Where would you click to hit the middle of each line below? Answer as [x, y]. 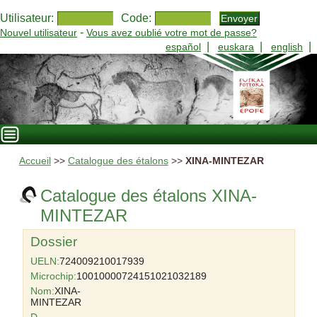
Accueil [35, 161]
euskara [236, 47]
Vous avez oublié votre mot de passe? [172, 33]
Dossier [53, 242]
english [287, 47]
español [183, 47]
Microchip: [53, 276]
